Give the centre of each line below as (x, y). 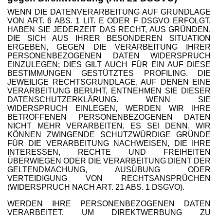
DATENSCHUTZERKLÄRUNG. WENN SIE (109, 100)
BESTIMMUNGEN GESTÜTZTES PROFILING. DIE (109, 73)
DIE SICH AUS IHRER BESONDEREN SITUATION (109, 38)
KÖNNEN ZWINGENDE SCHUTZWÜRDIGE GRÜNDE (109, 135)
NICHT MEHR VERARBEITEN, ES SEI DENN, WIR (109, 126)
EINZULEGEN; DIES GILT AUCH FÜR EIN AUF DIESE (109, 64)
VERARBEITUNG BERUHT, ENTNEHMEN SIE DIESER (109, 91)
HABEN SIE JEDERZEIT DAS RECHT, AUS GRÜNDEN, (109, 29)
